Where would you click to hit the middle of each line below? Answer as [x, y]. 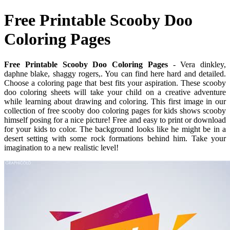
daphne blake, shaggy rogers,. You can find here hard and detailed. [115, 73]
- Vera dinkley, [197, 64]
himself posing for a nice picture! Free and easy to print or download [115, 120]
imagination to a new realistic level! [61, 147]
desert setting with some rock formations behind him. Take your [115, 138]
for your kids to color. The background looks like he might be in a [115, 129]
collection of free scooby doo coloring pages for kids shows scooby [115, 110]
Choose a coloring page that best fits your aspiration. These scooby [115, 83]
